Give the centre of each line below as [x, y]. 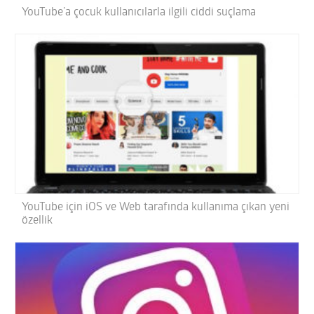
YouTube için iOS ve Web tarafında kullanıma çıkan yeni [156, 208]
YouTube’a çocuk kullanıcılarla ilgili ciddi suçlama [139, 13]
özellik [37, 221]
